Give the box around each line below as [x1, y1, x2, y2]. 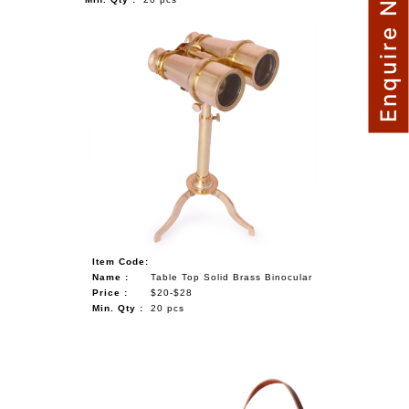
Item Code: [92, 256, 150, 267]
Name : [92, 271, 130, 282]
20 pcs [151, 302, 185, 313]
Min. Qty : [92, 302, 144, 313]
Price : [92, 287, 129, 298]
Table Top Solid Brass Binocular [151, 271, 313, 282]
